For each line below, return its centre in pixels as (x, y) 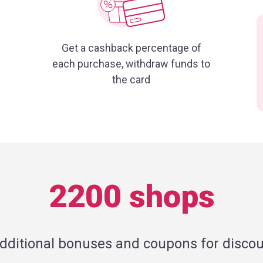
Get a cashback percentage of (131, 48)
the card (131, 80)
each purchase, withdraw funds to (131, 64)
